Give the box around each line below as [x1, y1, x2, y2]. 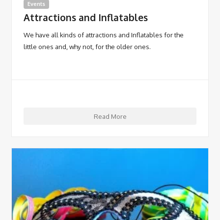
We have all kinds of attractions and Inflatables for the [24, 30, 184, 39]
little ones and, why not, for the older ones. [24, 42, 151, 51]
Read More [93, 111, 127, 120]
